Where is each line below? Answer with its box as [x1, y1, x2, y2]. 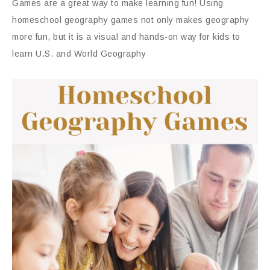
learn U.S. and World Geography [12, 49, 146, 58]
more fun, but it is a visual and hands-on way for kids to [12, 32, 240, 42]
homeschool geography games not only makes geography [12, 15, 250, 25]
